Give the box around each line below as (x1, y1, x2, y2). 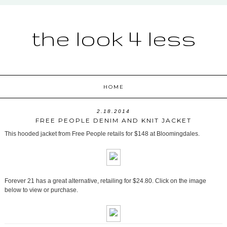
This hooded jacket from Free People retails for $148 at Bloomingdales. (4, 130, 200, 138)
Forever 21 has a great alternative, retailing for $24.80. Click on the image (4, 177, 206, 185)
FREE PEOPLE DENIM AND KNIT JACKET (35, 117, 192, 125)
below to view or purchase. (4, 186, 78, 194)
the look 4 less (31, 26, 196, 50)
